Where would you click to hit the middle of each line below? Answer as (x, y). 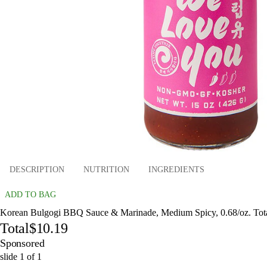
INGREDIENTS (176, 170)
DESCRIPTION (37, 170)
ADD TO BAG (30, 194)
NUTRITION (106, 170)
